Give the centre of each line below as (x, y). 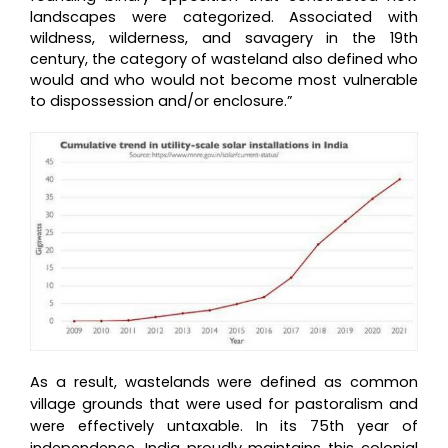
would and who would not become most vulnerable (224, 80)
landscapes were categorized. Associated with (224, 17)
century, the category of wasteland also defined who (224, 59)
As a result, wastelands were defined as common (224, 381)
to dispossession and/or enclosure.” (161, 101)
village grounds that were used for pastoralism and (224, 403)
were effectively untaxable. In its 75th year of (224, 425)
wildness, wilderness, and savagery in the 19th (224, 38)
